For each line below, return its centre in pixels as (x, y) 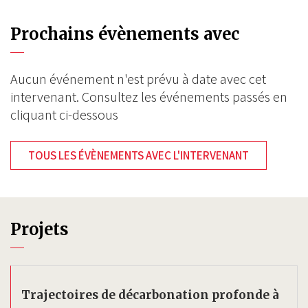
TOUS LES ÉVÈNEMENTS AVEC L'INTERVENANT (139, 155)
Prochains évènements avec (125, 34)
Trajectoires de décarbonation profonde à (150, 295)
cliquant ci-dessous (64, 115)
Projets (40, 229)
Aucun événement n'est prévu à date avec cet (138, 79)
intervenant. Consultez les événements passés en (149, 97)
